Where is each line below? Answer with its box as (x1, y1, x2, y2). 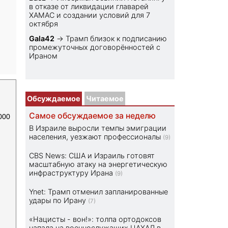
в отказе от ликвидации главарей (29, 2, 149, 11)
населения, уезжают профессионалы (29, 132, 161, 141)
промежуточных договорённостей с (29, 43, 161, 52)
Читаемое (86, 94, 124, 103)
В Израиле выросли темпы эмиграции (29, 124, 167, 133)
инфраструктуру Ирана (29, 168, 113, 178)
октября (29, 19, 59, 28)
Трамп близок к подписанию (66, 34, 167, 43)
